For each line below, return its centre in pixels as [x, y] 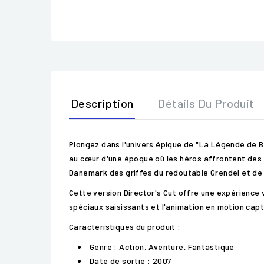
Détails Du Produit [206, 103]
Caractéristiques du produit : [125, 227]
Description [102, 103]
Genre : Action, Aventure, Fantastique [162, 247]
